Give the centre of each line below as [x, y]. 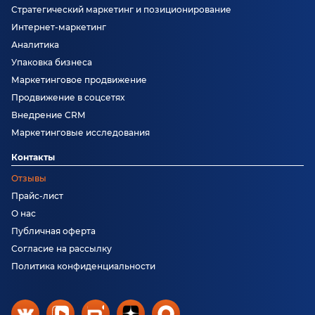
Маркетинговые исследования [81, 133]
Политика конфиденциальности [83, 266]
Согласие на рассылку [62, 249]
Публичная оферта [53, 231]
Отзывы [29, 179]
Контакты [33, 157]
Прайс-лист [37, 196]
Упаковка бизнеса [52, 63]
